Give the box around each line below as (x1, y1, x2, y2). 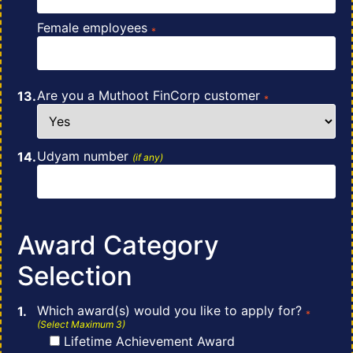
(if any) (132, 151, 163, 164)
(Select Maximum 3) (37, 318, 125, 331)
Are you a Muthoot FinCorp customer (37, 87, 264, 104)
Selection (17, 260, 132, 292)
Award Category (17, 229, 219, 262)
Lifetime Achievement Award (64, 333, 235, 350)
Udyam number (37, 148, 132, 165)
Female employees (37, 19, 151, 35)
